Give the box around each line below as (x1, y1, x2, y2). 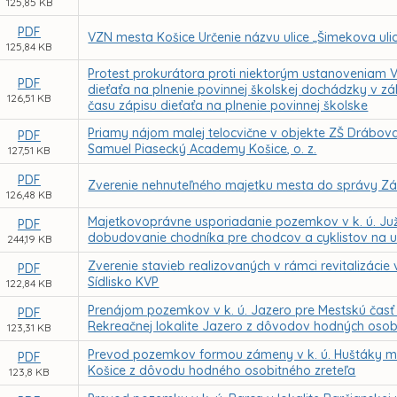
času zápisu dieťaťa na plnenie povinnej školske (88, 97, 369, 113)
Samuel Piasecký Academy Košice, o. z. (88, 141, 317, 157)
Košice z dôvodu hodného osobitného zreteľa (88, 362, 356, 378)
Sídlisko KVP (88, 274, 160, 290)
